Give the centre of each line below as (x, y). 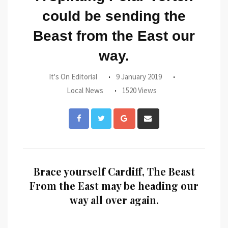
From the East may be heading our (114, 186)
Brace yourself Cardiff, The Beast (114, 172)
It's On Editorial (73, 77)
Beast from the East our (114, 36)
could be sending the (114, 16)
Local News (85, 91)
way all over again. (114, 200)
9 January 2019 (139, 77)
